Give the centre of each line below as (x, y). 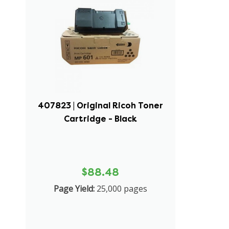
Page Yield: (74, 188)
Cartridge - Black (101, 119)
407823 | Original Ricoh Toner (101, 105)
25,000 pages (122, 188)
